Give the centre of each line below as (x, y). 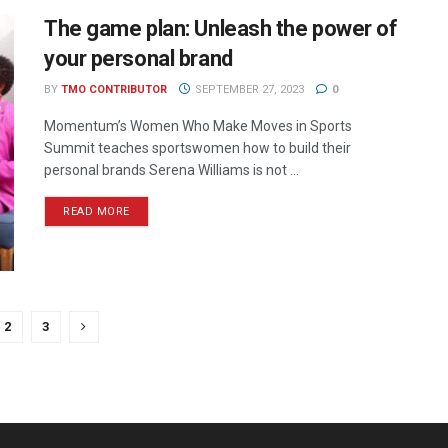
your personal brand (138, 58)
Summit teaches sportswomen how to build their (197, 147)
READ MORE (96, 211)
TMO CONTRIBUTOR (114, 89)
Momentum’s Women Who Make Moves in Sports (198, 125)
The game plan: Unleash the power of (221, 28)
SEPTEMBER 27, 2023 (247, 89)
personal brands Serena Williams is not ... (171, 169)
